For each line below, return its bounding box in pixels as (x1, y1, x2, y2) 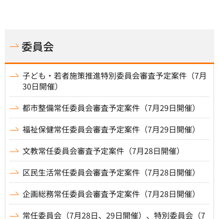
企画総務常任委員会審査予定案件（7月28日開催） (22, 187, 200, 199)
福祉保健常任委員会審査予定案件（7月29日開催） (22, 123, 200, 135)
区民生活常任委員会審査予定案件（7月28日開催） (22, 166, 200, 178)
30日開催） (22, 80, 63, 92)
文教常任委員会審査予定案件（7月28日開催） (22, 144, 184, 156)
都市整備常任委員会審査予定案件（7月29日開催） (22, 101, 200, 113)
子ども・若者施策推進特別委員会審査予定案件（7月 (22, 69, 207, 81)
